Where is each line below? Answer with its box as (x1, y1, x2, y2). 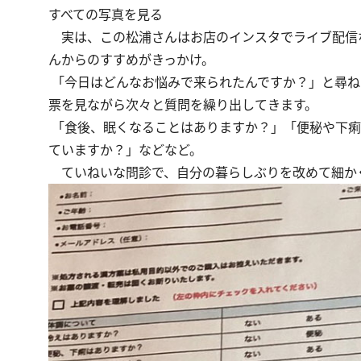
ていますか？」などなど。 (48, 140, 202, 159)
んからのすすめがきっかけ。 (48, 50, 214, 68)
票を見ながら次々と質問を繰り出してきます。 (48, 95, 317, 114)
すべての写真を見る (48, 5, 163, 23)
